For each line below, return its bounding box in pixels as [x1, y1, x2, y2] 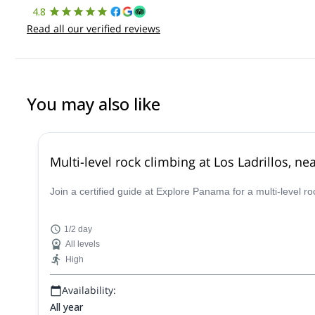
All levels [65, 239, 100, 249]
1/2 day [64, 224, 92, 234]
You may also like [27, 92, 160, 115]
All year [50, 300, 83, 314]
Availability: [62, 283, 116, 297]
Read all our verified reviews [27, 22, 160, 35]
